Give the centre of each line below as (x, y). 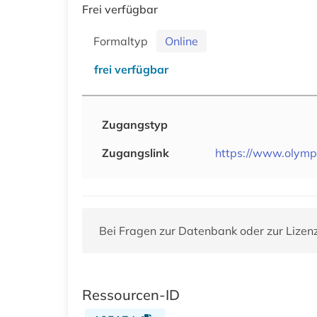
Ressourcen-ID (131, 294)
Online (181, 41)
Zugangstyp (135, 124)
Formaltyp (123, 41)
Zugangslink (136, 152)
